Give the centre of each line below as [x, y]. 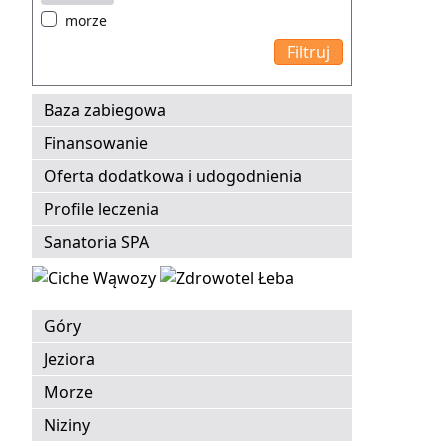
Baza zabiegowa [105, 110]
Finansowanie [96, 143]
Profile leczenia [101, 209]
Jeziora [69, 359]
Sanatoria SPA [96, 242]
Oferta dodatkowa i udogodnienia [173, 176]
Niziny [67, 425]
